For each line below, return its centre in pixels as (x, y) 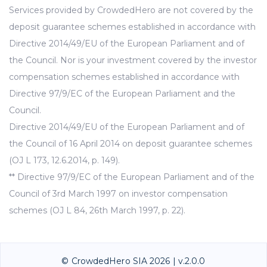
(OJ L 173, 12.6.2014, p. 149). (64, 161)
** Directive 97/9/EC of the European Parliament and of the (132, 177)
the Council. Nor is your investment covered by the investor (133, 60)
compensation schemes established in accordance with (124, 77)
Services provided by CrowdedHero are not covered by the (131, 10)
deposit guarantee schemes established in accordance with (132, 27)
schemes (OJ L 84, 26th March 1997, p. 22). (97, 211)
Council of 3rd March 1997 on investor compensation (118, 194)
